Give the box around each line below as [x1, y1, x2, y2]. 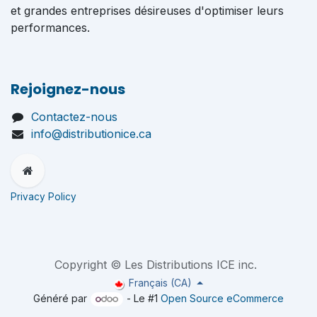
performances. [11, 20, 90, 35]
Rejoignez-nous [11, 79, 125, 99]
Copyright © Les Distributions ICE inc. [54, 258, 257, 272]
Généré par [33, 292, 90, 305]
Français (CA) [128, 277, 192, 289]
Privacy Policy [11, 190, 79, 202]
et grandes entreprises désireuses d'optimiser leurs [11, 3, 284, 18]
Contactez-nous [30, 109, 117, 124]
